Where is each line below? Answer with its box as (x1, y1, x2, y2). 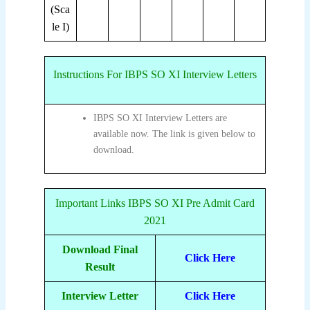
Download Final (62, 244, 138, 255)
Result (84, 261, 115, 273)
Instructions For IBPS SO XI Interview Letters (53, 69, 257, 80)
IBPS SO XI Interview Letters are (93, 113, 227, 123)
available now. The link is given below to (93, 129, 255, 139)
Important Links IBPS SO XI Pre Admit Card (55, 197, 255, 209)
